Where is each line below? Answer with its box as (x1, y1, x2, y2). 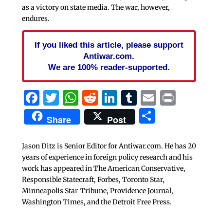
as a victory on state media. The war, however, (21, 2, 170, 12)
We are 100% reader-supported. (48, 62, 170, 72)
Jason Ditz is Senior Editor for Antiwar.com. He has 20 (21, 141, 196, 150)
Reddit (97, 88, 146, 108)
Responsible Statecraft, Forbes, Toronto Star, (21, 175, 164, 184)
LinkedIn (117, 88, 185, 108)
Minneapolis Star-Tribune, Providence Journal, (21, 186, 173, 195)
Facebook (39, 88, 111, 108)
